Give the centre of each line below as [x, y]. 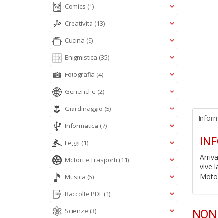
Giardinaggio [84, 109]
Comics [76, 6]
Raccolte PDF [84, 194]
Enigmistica [82, 57]
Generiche [81, 91]
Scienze [77, 211]
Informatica [82, 126]
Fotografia [81, 74]
